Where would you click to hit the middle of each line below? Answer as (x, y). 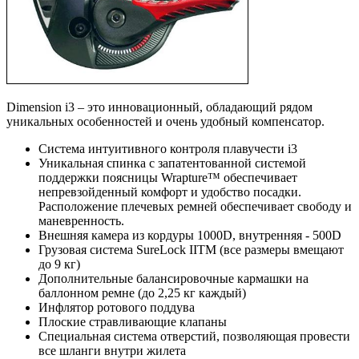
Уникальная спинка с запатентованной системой (172, 163)
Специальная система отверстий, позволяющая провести (194, 336)
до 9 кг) (59, 264)
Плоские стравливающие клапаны (133, 321)
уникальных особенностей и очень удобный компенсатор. (165, 121)
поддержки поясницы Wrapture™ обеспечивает (168, 177)
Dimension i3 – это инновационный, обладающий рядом (159, 107)
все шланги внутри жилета (112, 350)
